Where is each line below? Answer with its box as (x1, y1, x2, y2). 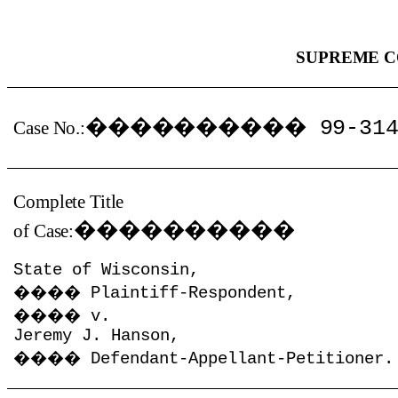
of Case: (13, 220, 75, 242)
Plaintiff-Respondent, (91, 283, 297, 303)
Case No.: (13, 117, 85, 139)
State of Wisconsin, (13, 260, 200, 280)
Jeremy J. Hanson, (13, 326, 180, 346)
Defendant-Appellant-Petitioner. (91, 349, 394, 369)
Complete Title (13, 191, 124, 212)
